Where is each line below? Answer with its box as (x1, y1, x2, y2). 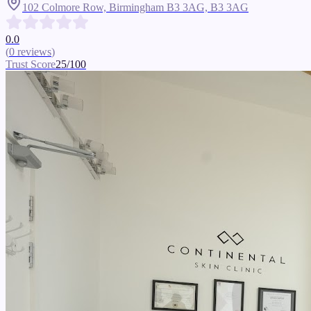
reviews (17, 46, 51, 58)
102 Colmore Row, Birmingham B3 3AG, (22, 1, 210, 14)
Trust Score (6, 58, 56, 71)
